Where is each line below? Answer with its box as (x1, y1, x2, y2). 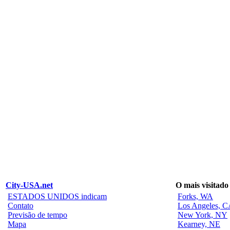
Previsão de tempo (8, 210, 67, 219)
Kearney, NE (178, 219, 220, 228)
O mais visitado (176, 180, 228, 189)
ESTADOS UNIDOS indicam (8, 191, 107, 201)
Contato (8, 201, 33, 210)
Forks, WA (178, 191, 213, 201)
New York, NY (178, 210, 227, 219)
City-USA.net (6, 180, 53, 189)
